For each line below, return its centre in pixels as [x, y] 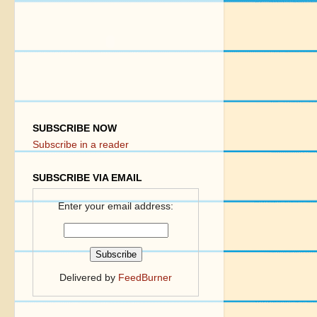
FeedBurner [145, 277]
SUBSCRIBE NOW [75, 129]
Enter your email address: [116, 207]
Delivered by [89, 277]
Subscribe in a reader [81, 145]
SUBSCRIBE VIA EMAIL [87, 178]
